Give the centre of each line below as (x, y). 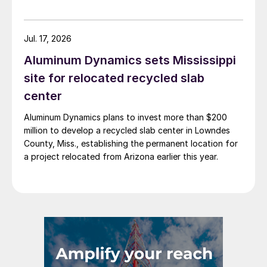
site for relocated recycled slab (114, 78)
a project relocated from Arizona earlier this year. (121, 157)
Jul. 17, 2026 (48, 39)
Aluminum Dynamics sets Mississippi (130, 60)
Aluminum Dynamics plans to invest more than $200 (125, 117)
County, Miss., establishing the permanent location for (131, 144)
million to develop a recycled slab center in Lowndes (127, 131)
